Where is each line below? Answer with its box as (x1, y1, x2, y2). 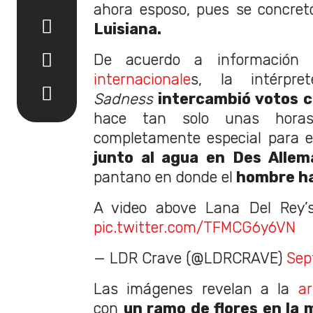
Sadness (94, 89, 153, 108)
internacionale (94, 70, 191, 88)
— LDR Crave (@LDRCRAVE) (94, 249, 286, 267)
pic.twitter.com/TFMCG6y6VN (94, 218, 296, 236)
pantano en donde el (94, 168, 233, 186)
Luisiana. (94, 20, 161, 38)
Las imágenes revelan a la (94, 279, 298, 298)
